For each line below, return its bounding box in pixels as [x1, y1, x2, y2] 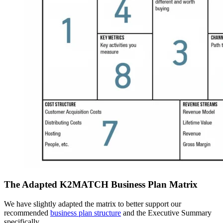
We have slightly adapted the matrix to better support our [4, 199, 181, 208]
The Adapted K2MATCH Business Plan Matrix [4, 179, 198, 190]
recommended [4, 208, 50, 217]
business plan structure [50, 208, 121, 217]
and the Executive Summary [121, 208, 212, 217]
